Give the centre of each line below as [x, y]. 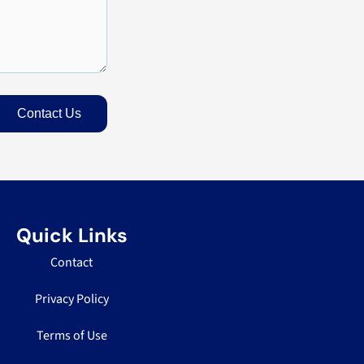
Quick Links [71, 236]
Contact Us [49, 113]
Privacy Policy [71, 299]
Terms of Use [71, 335]
